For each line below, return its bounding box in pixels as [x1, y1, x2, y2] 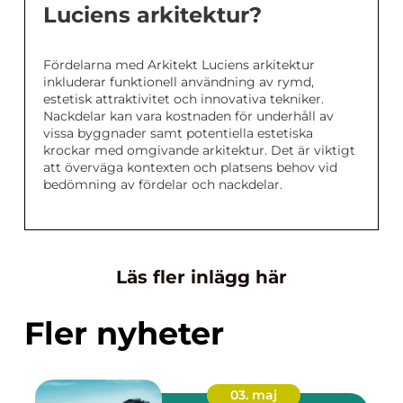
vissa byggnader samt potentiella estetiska [43, 125, 313, 142]
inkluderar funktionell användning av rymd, [43, 74, 314, 91]
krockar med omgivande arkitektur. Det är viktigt [43, 142, 355, 159]
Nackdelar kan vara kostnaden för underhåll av [43, 108, 334, 125]
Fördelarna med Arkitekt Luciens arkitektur [43, 57, 315, 74]
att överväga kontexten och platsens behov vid [43, 159, 337, 176]
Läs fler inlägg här [116, 266, 287, 289]
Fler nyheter [24, 314, 224, 354]
